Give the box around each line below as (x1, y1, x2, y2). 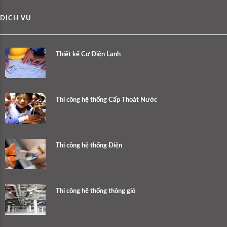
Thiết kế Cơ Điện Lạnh (56, 51, 121, 58)
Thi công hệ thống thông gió (56, 187, 135, 195)
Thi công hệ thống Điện (56, 142, 122, 149)
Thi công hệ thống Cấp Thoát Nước (56, 96, 157, 103)
